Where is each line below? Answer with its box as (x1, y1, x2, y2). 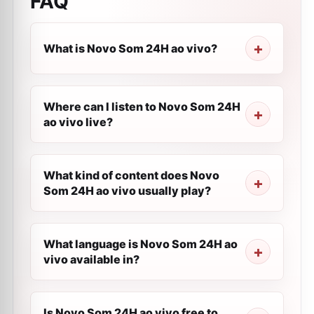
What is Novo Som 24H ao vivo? (43, 41, 217, 55)
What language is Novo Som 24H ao (43, 237, 238, 251)
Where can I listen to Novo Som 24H (43, 100, 240, 114)
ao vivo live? (43, 115, 113, 129)
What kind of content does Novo (43, 168, 219, 182)
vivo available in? (43, 252, 139, 266)
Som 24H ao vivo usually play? (43, 184, 211, 198)
